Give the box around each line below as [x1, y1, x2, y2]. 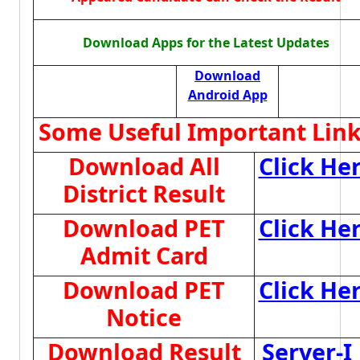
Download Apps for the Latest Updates [82, 34, 329, 51]
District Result [63, 178, 225, 209]
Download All [67, 150, 220, 182]
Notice [106, 301, 182, 333]
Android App [187, 86, 268, 104]
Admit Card [80, 239, 208, 271]
